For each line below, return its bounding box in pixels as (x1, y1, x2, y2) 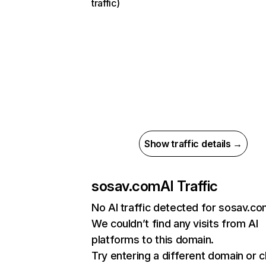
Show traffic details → (144, 138, 242, 150)
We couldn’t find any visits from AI (91, 217, 258, 230)
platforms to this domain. (91, 233, 214, 246)
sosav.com (91, 178, 160, 195)
